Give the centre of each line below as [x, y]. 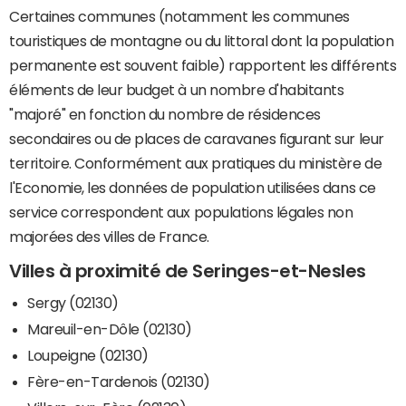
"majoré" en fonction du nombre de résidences [165, 115]
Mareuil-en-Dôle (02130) [110, 329]
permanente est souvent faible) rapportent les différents [203, 66]
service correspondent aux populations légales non [181, 213]
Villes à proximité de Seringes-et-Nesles [188, 271]
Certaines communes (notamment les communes [179, 17]
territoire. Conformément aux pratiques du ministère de [196, 164]
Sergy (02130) [73, 303]
